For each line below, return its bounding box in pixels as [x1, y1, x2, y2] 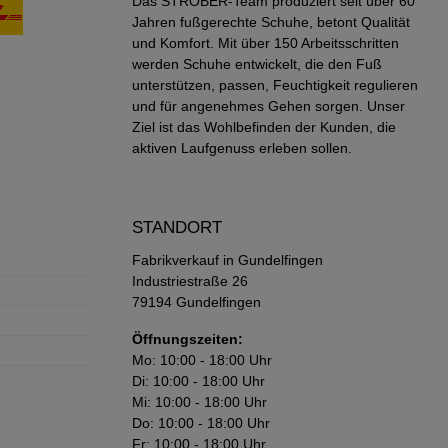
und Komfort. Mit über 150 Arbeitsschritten [132, 34, 399, 51]
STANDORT [132, 217, 222, 237]
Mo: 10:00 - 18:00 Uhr [132, 351, 272, 368]
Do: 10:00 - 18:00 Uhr [132, 414, 270, 431]
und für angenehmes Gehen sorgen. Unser [132, 97, 405, 114]
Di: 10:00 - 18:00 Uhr [132, 372, 265, 389]
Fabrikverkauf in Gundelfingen [132, 251, 323, 268]
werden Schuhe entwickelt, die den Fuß [132, 55, 382, 72]
